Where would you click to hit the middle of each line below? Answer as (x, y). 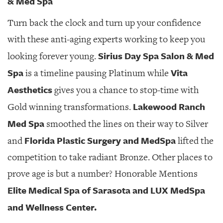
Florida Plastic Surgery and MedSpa (100, 140)
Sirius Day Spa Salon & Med (156, 56)
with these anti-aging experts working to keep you (106, 39)
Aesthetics (30, 90)
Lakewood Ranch (169, 107)
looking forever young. (53, 56)
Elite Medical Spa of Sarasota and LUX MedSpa (106, 190)
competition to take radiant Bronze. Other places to (110, 157)
